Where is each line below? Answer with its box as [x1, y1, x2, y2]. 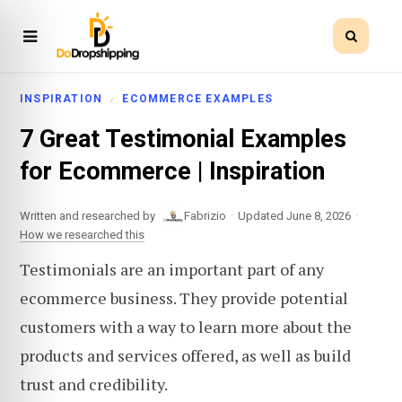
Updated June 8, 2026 [238, 208, 351, 223]
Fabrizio [184, 208, 226, 223]
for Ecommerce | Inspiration [20, 157, 325, 187]
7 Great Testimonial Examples [20, 125, 346, 154]
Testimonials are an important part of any [20, 258, 324, 280]
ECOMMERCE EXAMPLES [122, 92, 274, 105]
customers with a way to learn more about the [20, 315, 352, 337]
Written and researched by [20, 208, 155, 223]
